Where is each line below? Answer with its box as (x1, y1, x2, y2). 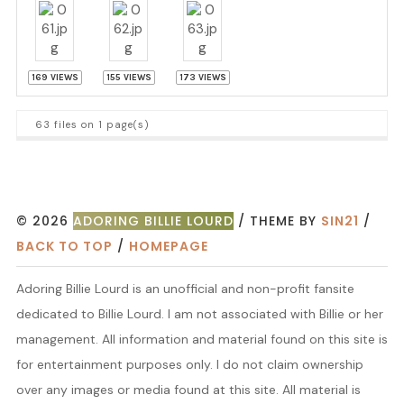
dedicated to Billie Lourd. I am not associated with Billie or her (15, 306, 383, 322)
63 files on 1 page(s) (35, 118, 150, 131)
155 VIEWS (106, 72, 151, 83)
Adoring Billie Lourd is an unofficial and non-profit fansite (15, 280, 354, 297)
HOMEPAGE (128, 237, 208, 255)
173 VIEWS (179, 72, 226, 83)
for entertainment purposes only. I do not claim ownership (15, 356, 363, 372)
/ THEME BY (233, 212, 321, 230)
